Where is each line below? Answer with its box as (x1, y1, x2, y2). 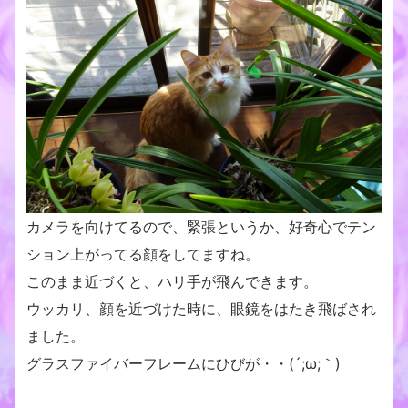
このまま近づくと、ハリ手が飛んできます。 (26, 271, 318, 291)
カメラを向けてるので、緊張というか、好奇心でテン (26, 217, 376, 236)
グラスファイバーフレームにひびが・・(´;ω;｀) (26, 353, 341, 372)
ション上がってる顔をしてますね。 (26, 244, 260, 263)
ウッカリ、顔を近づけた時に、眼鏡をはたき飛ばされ (26, 299, 376, 318)
